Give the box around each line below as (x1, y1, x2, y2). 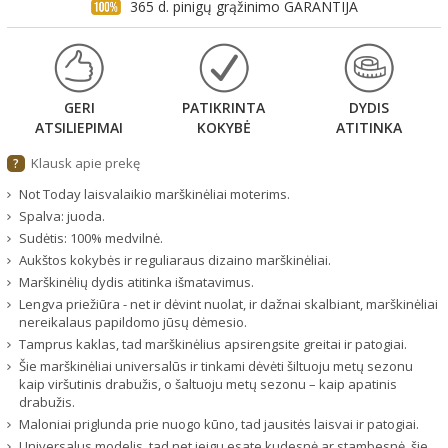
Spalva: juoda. (19, 206, 105, 225)
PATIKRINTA (182, 97, 266, 117)
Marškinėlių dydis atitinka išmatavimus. (19, 272, 254, 291)
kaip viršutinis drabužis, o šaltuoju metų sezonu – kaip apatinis (19, 374, 397, 393)
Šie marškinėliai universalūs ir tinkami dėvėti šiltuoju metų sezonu (19, 356, 413, 375)
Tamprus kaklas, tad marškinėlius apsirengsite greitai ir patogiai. (19, 334, 407, 353)
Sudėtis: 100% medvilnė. (19, 228, 163, 247)
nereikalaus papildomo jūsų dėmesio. (19, 312, 247, 331)
